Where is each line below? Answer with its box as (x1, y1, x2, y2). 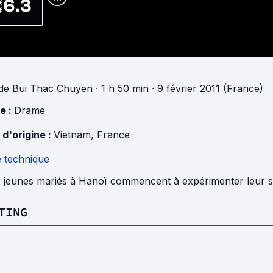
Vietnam (54, 129, 91, 141)
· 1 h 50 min (93, 82, 149, 94)
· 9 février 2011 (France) (149, 82, 263, 94)
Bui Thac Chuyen (12, 82, 93, 94)
